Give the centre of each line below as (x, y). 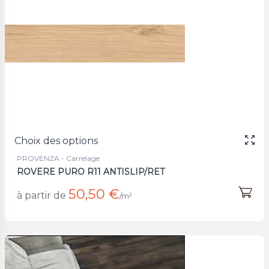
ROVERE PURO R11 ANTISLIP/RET (91, 171)
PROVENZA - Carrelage (58, 158)
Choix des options (56, 141)
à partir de (41, 195)
